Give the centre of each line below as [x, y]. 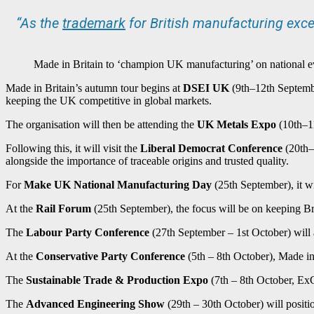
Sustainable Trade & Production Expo [117, 280]
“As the [39, 23]
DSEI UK [206, 88]
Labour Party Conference [88, 232]
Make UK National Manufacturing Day [118, 184]
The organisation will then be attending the [101, 124]
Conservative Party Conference [110, 256]
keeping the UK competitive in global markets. [109, 100]
